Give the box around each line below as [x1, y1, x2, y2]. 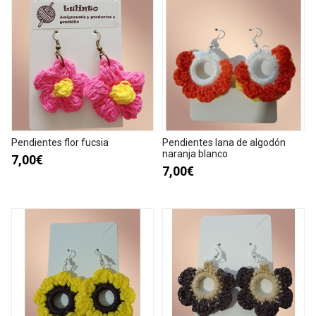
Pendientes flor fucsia [11, 136, 109, 148]
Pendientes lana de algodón [162, 136, 286, 148]
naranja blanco [162, 147, 228, 159]
